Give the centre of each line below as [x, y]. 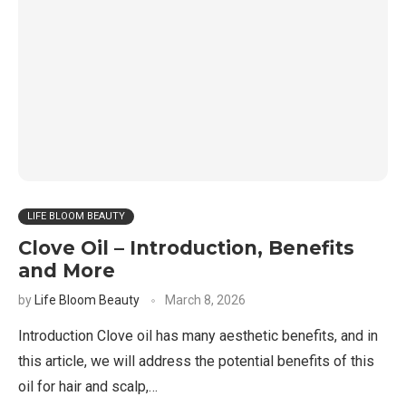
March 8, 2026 [205, 300]
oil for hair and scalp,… [88, 387]
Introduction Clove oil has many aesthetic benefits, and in [198, 336]
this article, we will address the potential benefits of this [196, 361]
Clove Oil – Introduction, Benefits [186, 248]
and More [67, 271]
